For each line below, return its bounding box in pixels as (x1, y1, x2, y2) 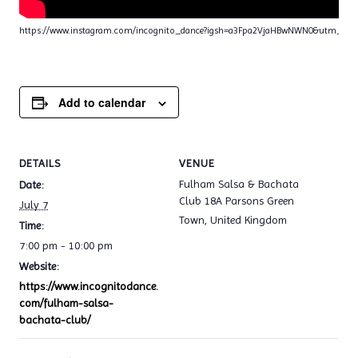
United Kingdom (210, 213, 287, 226)
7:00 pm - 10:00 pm (19, 239, 113, 252)
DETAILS (19, 157, 62, 169)
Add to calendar (58, 94, 146, 110)
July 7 (19, 198, 49, 211)
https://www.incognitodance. (19, 280, 159, 292)
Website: (19, 260, 60, 272)
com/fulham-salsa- (19, 296, 114, 309)
